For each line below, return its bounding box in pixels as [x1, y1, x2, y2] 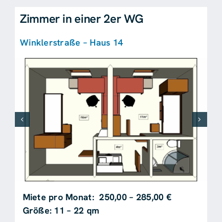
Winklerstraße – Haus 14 [19, 37, 123, 48]
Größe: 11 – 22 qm [22, 204, 100, 216]
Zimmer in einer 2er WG [19, 11, 144, 26]
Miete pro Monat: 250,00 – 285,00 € [22, 191, 171, 203]
